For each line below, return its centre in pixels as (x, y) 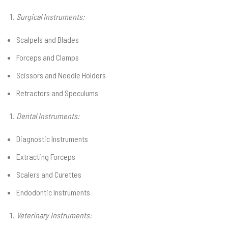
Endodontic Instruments (53, 192)
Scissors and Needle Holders (61, 75)
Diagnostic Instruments (52, 139)
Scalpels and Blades (48, 39)
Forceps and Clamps (48, 57)
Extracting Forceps (46, 156)
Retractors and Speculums (57, 93)
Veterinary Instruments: (54, 215)
